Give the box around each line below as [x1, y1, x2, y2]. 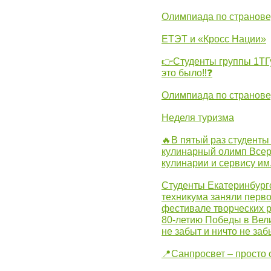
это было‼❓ [162, 68, 212, 78]
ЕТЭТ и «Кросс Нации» [162, 34, 266, 44]
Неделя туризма [162, 113, 234, 123]
